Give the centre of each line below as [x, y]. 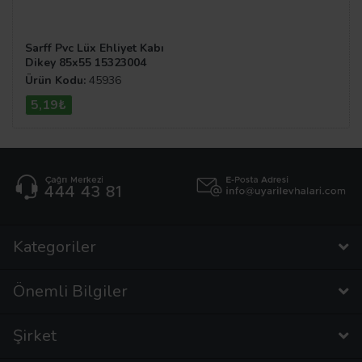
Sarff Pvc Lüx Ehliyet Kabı [95, 48]
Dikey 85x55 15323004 [86, 62]
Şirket [35, 335]
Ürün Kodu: [55, 81]
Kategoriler [55, 246]
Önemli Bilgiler [70, 291]
